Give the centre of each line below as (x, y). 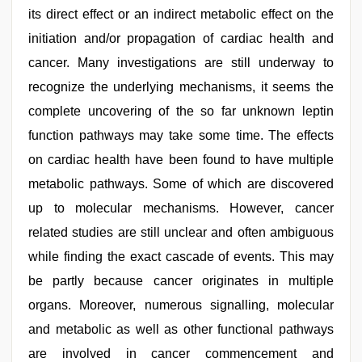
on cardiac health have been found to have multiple (181, 160)
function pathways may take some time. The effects (181, 135)
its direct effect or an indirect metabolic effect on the (181, 14)
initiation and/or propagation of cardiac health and (181, 38)
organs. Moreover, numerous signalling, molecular (181, 305)
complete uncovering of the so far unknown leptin (181, 111)
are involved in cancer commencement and (181, 354)
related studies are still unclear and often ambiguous (181, 232)
